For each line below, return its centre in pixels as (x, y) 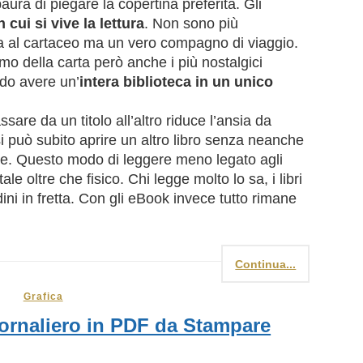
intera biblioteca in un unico (176, 82)
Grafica (43, 297)
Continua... (266, 265)
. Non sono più (191, 24)
